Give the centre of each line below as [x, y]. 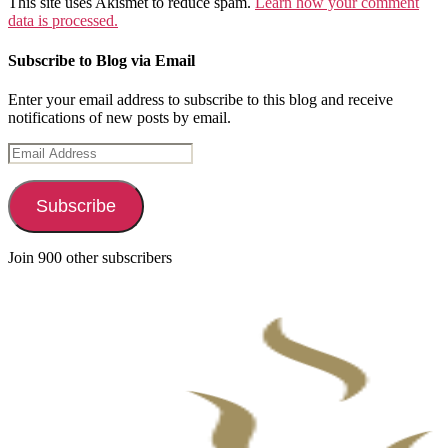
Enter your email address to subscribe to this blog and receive [200, 99]
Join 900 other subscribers [90, 257]
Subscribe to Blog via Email [101, 60]
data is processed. [63, 21]
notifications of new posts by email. [119, 117]
